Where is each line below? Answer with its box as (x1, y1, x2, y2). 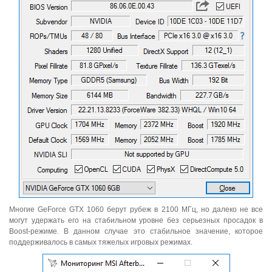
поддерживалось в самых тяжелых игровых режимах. (9, 238, 192, 247)
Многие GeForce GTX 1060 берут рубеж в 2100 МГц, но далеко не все (9, 205, 263, 214)
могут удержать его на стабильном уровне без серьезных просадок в (9, 216, 263, 225)
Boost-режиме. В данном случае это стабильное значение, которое (9, 227, 263, 236)
